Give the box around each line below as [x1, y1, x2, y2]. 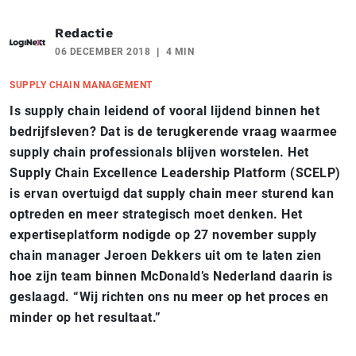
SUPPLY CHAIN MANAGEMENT [10, 79, 153, 91]
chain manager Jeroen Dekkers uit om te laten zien [10, 247, 322, 263]
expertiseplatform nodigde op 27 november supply [10, 226, 317, 242]
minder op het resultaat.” [10, 309, 161, 325]
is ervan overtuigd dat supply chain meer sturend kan [10, 185, 334, 201]
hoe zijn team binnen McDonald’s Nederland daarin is [10, 268, 333, 284]
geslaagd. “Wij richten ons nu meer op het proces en [10, 288, 329, 304]
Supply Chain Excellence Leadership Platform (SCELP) [10, 164, 341, 180]
